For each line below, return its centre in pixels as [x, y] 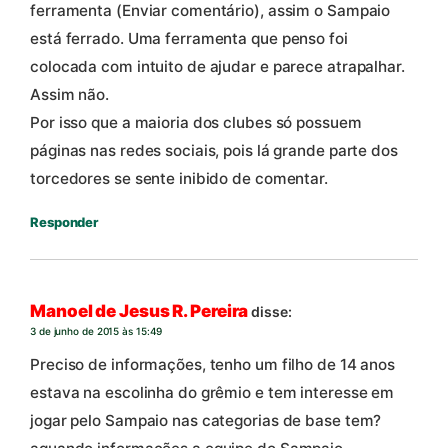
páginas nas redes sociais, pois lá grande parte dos [214, 151]
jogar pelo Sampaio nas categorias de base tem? [206, 421]
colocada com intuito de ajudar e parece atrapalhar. [217, 67]
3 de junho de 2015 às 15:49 [96, 330]
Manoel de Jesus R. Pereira [139, 310]
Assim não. [70, 95]
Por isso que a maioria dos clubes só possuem [196, 123]
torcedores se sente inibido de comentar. [179, 179]
